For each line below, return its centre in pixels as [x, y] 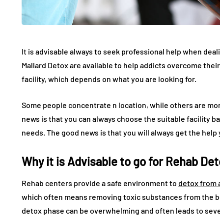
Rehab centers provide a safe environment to [100, 183]
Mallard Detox [45, 65]
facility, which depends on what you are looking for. [109, 79]
